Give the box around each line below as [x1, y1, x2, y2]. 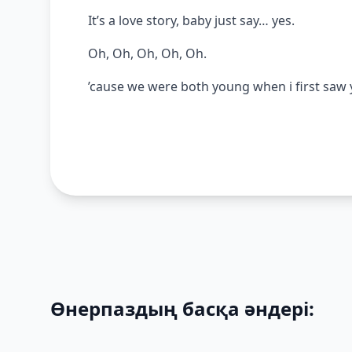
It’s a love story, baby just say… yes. [88, 11, 295, 29]
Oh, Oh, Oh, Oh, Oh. [88, 44, 207, 62]
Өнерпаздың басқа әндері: [50, 295, 314, 321]
